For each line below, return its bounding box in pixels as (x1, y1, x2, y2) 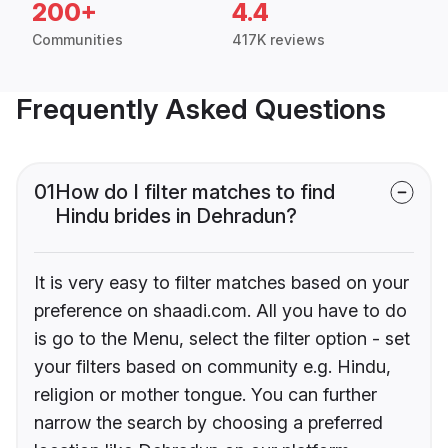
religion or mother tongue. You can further (34, 384, 377, 406)
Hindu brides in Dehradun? (55, 204, 297, 229)
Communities (32, 31, 123, 49)
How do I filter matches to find (55, 180, 335, 205)
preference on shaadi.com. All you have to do (34, 300, 407, 322)
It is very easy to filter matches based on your (34, 272, 409, 294)
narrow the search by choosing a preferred (34, 412, 383, 434)
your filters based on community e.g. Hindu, (34, 356, 391, 378)
